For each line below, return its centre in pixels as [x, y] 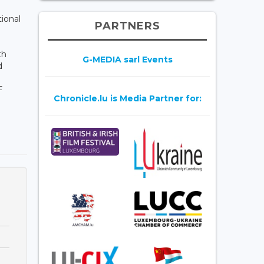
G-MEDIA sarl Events [127, 59]
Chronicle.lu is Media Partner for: [127, 98]
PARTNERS [127, 26]
